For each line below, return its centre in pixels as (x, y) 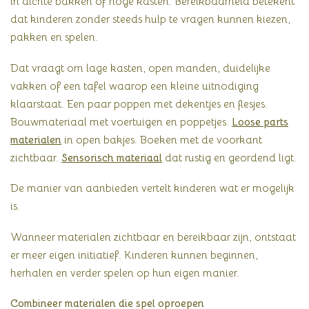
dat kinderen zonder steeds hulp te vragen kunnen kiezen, (150, 19)
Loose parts (260, 121)
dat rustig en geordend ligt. (229, 157)
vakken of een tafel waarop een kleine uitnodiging (134, 86)
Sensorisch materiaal (112, 157)
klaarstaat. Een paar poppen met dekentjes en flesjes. (139, 103)
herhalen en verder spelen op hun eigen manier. (125, 272)
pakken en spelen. (54, 37)
